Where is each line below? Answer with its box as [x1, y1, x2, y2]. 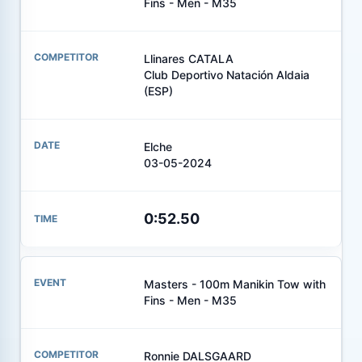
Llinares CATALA [143, 51, 234, 65]
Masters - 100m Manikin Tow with [143, 276, 326, 291]
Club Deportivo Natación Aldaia [143, 67, 309, 82]
